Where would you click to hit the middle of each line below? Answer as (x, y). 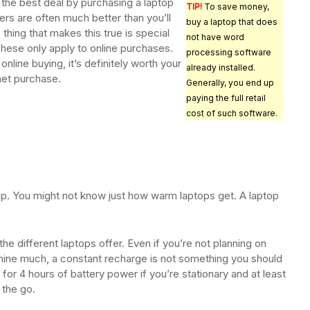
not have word (215, 37)
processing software (229, 53)
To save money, (236, 7)
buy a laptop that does (232, 22)
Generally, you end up (230, 83)
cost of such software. (232, 113)
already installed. (221, 68)
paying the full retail (226, 98)
